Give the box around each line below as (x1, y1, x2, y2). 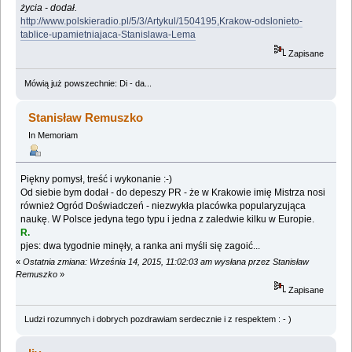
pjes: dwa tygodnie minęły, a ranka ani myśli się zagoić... (20, 240, 261, 251)
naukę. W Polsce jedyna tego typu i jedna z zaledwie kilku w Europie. (20, 213, 317, 225)
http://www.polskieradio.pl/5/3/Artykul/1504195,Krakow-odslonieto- (20, 16, 303, 27)
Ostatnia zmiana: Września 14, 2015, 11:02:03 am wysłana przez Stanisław (23, 256, 309, 266)
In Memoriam (27, 130, 78, 140)
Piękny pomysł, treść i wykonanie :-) (20, 173, 173, 185)
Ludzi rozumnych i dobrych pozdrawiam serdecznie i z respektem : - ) (24, 314, 291, 324)
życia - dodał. (20, 2, 78, 14)
